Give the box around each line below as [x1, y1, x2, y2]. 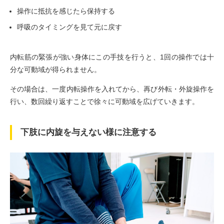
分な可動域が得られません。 [10, 65, 101, 73]
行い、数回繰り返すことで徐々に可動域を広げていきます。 [10, 97, 199, 105]
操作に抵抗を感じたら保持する [17, 6, 115, 15]
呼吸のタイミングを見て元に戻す [17, 22, 122, 31]
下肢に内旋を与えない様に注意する [20, 127, 156, 137]
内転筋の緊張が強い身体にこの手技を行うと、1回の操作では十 [10, 52, 214, 61]
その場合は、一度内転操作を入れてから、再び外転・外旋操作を [10, 84, 214, 93]
